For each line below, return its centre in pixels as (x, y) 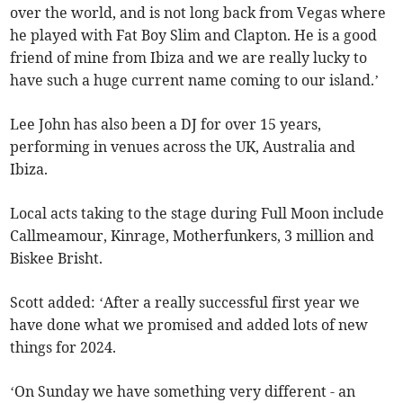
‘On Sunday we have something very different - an (183, 392)
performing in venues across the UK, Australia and (183, 147)
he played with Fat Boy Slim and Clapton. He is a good (194, 36)
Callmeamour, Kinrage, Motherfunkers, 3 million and (193, 236)
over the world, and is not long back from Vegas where (198, 13)
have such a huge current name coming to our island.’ (195, 81)
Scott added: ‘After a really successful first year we (185, 303)
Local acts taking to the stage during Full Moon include (197, 214)
